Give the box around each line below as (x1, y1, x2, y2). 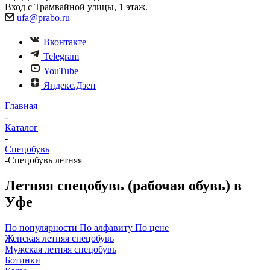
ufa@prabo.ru (17, 13, 70, 23)
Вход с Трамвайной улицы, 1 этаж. (5, 2, 148, 12)
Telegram (43, 51, 79, 61)
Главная (5, 101, 37, 111)
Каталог (5, 122, 38, 133)
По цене (135, 222, 169, 233)
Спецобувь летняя (8, 155, 82, 165)
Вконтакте (43, 37, 86, 47)
